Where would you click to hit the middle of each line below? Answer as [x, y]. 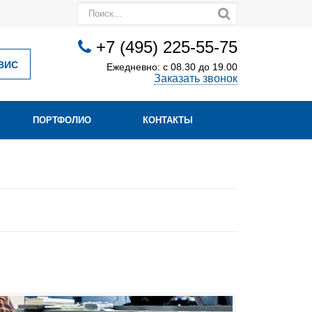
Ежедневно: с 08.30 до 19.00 [172, 67]
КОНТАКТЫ [168, 120]
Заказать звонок [196, 78]
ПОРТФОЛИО [62, 120]
